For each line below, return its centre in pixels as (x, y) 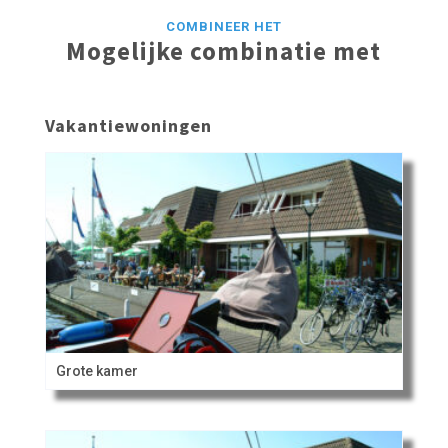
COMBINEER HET (223, 27)
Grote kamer (96, 371)
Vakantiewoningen (128, 126)
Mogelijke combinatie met (224, 51)
